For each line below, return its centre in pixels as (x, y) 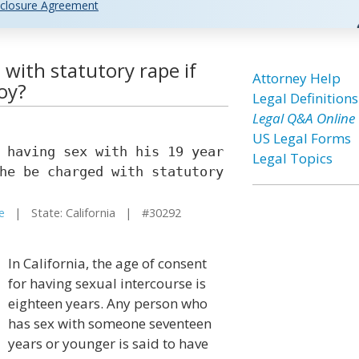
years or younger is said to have (108, 343)
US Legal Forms (301, 138)
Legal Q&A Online (303, 118)
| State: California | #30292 (93, 213)
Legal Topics (292, 158)
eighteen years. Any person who (108, 303)
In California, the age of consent (107, 263)
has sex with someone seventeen (110, 323)
